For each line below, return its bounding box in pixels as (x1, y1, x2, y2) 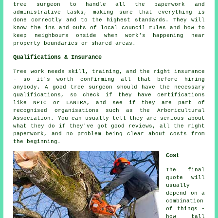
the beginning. (13, 138, 61, 145)
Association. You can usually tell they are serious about (13, 115, 205, 121)
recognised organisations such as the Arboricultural (13, 107, 205, 113)
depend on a (166, 190, 205, 196)
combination (166, 198, 204, 204)
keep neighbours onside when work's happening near (13, 32, 205, 38)
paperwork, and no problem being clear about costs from (13, 130, 205, 137)
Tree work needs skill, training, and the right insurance (13, 68, 205, 74)
